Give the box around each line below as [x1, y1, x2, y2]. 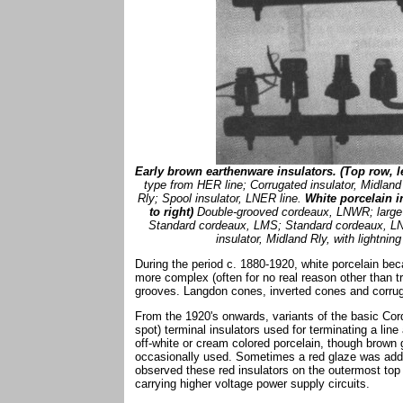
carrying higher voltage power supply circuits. [135, 377, 370, 390]
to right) [149, 205, 193, 219]
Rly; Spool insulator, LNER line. [137, 192, 305, 205]
